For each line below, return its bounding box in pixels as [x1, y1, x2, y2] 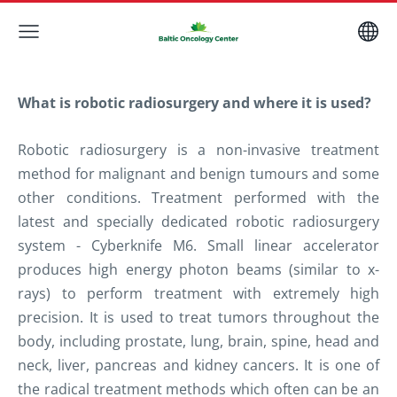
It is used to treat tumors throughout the [83, 307, 379, 327]
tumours [249, 163, 308, 183]
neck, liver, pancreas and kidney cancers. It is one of [18, 354, 379, 375]
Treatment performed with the [152, 187, 380, 207]
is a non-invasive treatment [166, 139, 380, 160]
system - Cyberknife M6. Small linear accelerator [18, 235, 379, 255]
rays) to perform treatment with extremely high [18, 283, 379, 303]
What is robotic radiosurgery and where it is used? [18, 93, 371, 113]
